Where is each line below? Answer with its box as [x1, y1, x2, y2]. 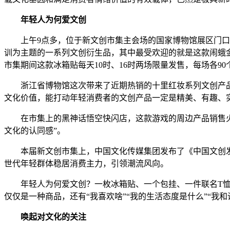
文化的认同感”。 [4, 126, 65, 135]
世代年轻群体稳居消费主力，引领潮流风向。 [4, 159, 168, 168]
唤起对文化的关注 [21, 212, 86, 221]
